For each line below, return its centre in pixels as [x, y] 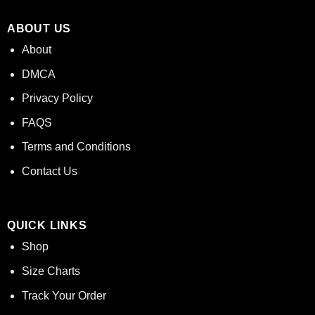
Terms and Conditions [76, 147]
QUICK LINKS [47, 226]
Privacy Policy [57, 98]
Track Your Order [64, 295]
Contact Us [49, 171]
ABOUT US [39, 28]
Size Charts [51, 271]
